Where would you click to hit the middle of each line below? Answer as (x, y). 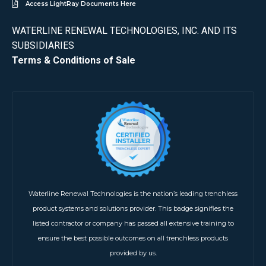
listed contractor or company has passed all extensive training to (133, 224)
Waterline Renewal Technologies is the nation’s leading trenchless (133, 194)
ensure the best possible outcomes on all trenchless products (133, 238)
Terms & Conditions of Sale (74, 60)
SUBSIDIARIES (43, 45)
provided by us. (133, 253)
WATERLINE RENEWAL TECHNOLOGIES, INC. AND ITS (124, 30)
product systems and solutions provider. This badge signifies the (133, 209)
